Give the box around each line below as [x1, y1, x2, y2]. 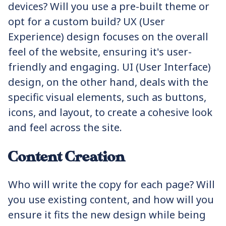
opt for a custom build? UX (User [8, 15, 165, 28]
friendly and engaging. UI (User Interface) [8, 60, 211, 74]
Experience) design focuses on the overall [8, 30, 208, 43]
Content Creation [8, 149, 125, 165]
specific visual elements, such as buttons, [8, 90, 206, 104]
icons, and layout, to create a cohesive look [8, 105, 212, 119]
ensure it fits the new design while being [8, 208, 206, 221]
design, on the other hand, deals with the [8, 75, 208, 89]
